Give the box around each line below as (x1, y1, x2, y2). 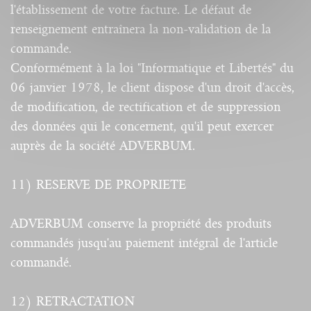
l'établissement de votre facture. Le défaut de (10, 3, 251, 17)
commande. (10, 42, 72, 56)
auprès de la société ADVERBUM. (10, 139, 195, 153)
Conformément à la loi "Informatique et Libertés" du (10, 61, 294, 76)
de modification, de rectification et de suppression (10, 100, 280, 115)
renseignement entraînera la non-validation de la (10, 22, 271, 37)
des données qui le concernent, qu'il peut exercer (10, 119, 274, 134)
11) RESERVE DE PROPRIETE (10, 178, 186, 192)
